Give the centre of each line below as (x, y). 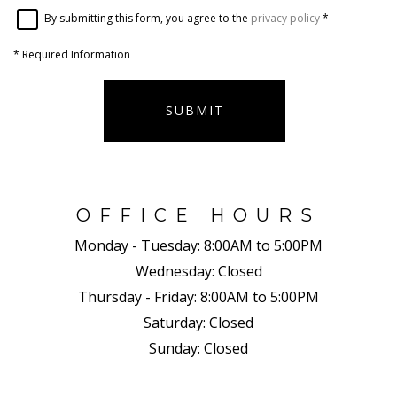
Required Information (75, 54)
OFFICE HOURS (198, 215)
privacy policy (285, 19)
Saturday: (175, 322)
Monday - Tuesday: (137, 245)
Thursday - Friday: (137, 296)
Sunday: (175, 348)
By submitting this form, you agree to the (148, 19)
